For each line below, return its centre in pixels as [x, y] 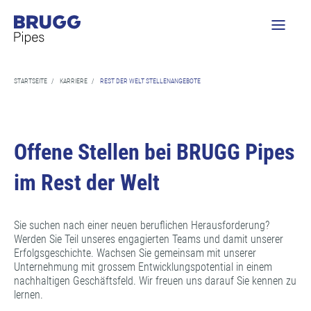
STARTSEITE [31, 81]
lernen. [28, 295]
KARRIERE [74, 81]
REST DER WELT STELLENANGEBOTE [150, 81]
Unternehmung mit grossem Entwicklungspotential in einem [143, 267]
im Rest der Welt [87, 183]
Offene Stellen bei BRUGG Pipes [154, 152]
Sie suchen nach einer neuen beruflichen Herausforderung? [142, 225]
